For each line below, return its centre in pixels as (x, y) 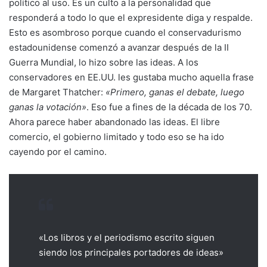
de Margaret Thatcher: (57, 92)
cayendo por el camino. (58, 151)
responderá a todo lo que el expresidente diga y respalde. (131, 17)
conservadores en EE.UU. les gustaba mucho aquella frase (131, 77)
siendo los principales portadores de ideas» (131, 252)
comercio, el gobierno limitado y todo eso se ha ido (117, 136)
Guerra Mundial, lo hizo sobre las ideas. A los (104, 62)
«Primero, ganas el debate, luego (175, 92)
